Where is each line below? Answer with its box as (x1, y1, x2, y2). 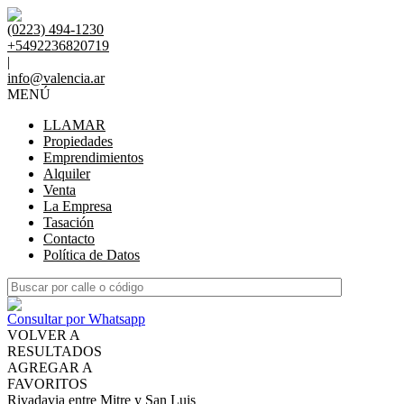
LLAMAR (43, 117, 106, 133)
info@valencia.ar (7, 70, 105, 86)
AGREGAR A (7, 360, 93, 375)
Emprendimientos (43, 150, 143, 165)
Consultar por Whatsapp (7, 311, 145, 326)
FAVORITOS (7, 376, 87, 391)
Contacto (43, 231, 95, 246)
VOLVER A (7, 327, 80, 343)
